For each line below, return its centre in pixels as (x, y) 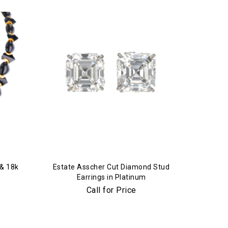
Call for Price (111, 190)
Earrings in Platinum (111, 177)
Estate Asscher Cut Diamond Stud (111, 167)
